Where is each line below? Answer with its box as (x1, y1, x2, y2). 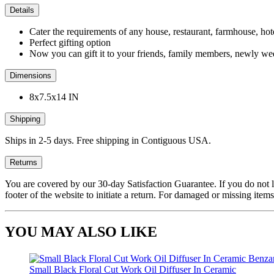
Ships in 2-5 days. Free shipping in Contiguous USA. (5, 135, 211, 146)
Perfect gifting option (29, 37, 111, 48)
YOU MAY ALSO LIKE (5, 223, 157, 240)
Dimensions (10, 71, 51, 81)
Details (10, 6, 34, 15)
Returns (10, 158, 37, 168)
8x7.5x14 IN (29, 92, 79, 103)
